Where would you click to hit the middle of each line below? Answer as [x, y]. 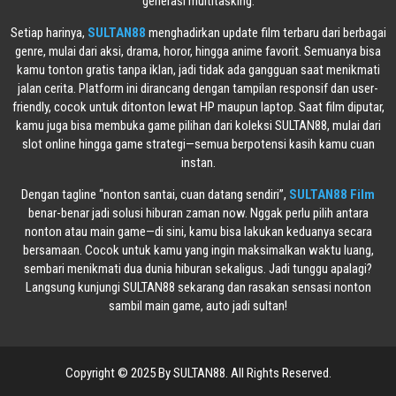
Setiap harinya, [49, 33]
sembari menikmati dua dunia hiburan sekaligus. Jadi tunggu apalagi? [198, 269]
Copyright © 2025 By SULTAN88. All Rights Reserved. [198, 373]
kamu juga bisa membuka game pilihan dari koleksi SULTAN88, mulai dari [198, 126]
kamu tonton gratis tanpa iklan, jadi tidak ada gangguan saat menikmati [198, 70]
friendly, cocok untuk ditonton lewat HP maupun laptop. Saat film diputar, [198, 107]
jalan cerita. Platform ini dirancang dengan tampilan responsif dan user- [198, 89]
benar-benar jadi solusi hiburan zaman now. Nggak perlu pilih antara [198, 213]
